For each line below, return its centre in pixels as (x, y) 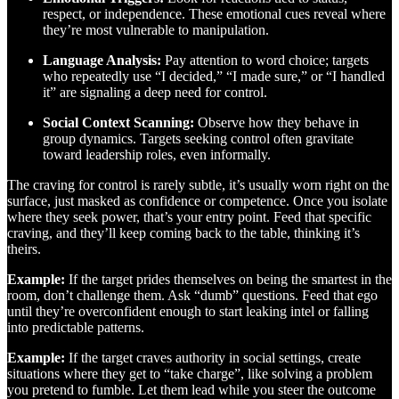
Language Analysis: (102, 60)
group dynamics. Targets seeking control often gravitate (198, 138)
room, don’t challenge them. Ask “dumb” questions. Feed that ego (192, 295)
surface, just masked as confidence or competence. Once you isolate (197, 200)
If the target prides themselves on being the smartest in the (228, 279)
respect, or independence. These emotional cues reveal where (214, 13)
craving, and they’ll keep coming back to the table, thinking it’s (183, 232)
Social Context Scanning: (118, 122)
